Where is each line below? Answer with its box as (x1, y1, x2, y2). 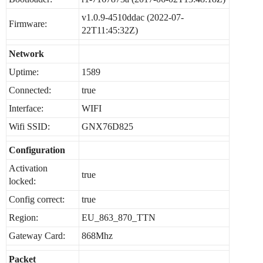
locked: (9, 176, 36, 186)
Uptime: (9, 67, 39, 77)
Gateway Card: (9, 231, 65, 241)
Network (9, 49, 44, 59)
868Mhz (82, 231, 113, 241)
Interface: (9, 103, 43, 113)
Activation (9, 163, 48, 173)
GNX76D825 (82, 122, 133, 131)
